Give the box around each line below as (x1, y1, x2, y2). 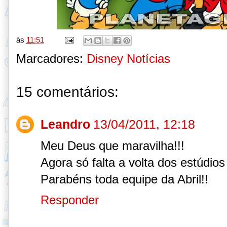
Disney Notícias (87, 52, 170, 66)
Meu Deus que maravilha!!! (41, 139, 184, 153)
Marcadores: (16, 52, 87, 66)
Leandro (41, 117, 90, 132)
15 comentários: (16, 83, 119, 100)
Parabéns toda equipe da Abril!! (41, 172, 208, 186)
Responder (41, 193, 99, 207)
